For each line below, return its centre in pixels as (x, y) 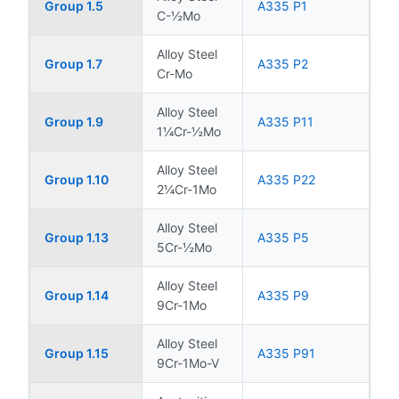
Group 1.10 (77, 179)
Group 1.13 (77, 237)
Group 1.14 (77, 295)
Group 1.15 (77, 353)
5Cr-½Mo (184, 247)
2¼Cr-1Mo (187, 189)
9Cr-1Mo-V (188, 362)
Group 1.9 (74, 121)
